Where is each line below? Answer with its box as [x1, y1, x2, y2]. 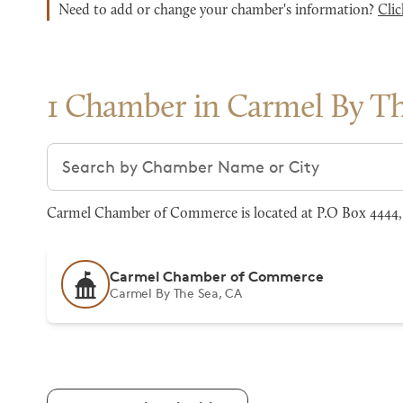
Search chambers [46, 144, 180, 164]
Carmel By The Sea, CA [110, 285, 243, 300]
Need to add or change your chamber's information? [58, 4, 378, 18]
